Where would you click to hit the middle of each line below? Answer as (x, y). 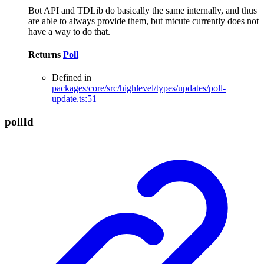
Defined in (72, 78)
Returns (46, 55)
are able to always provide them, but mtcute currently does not (143, 21)
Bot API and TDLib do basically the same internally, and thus (143, 10)
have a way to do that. (69, 31)
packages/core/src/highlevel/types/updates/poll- (139, 88)
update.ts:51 (74, 99)
